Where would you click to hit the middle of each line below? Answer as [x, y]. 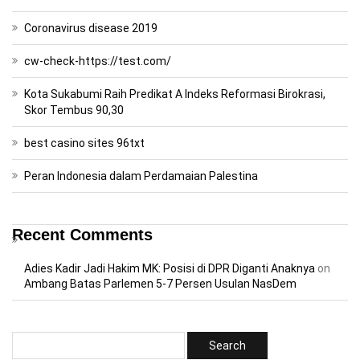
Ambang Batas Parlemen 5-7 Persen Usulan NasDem [160, 283]
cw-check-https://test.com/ [98, 61]
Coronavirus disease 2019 [91, 28]
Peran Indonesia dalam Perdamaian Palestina [141, 176]
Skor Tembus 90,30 [74, 110]
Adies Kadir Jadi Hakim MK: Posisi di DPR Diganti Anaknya [170, 268]
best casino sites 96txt [84, 143]
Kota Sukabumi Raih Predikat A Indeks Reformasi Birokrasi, [175, 94]
